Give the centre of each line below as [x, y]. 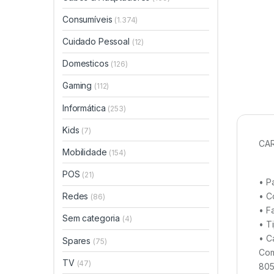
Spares [78, 240]
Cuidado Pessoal [97, 41]
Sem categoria [93, 218]
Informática [85, 108]
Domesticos [87, 64]
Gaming [79, 86]
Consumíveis [89, 19]
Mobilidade [86, 152]
